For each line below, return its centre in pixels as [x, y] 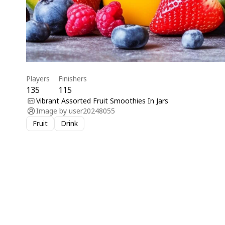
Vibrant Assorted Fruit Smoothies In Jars [102, 101]
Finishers [73, 79]
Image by [51, 111]
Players [38, 79]
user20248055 [92, 111]
